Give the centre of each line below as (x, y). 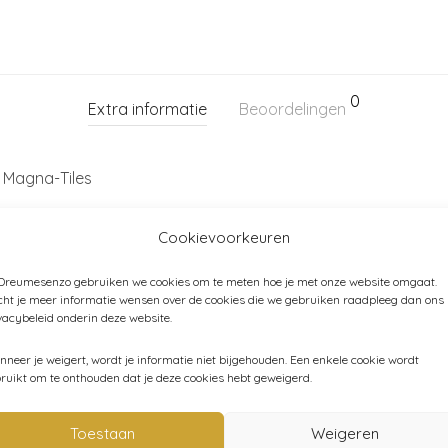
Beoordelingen (294, 108)
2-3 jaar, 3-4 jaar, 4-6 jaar (94, 221)
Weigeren (345, 433)
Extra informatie (147, 108)
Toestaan (102, 433)
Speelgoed (202, 324)
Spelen (273, 324)
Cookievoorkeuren (223, 237)
